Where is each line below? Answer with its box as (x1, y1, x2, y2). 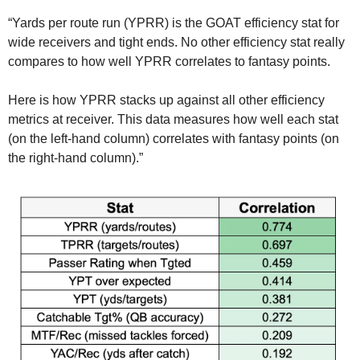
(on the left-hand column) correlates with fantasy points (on (8, 131, 339, 145)
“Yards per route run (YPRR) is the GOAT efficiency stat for (8, 15, 339, 30)
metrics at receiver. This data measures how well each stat (8, 112, 338, 126)
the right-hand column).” (8, 150, 143, 165)
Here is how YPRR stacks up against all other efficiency (8, 92, 325, 107)
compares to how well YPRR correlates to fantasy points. (8, 54, 330, 68)
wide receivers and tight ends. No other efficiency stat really (8, 35, 345, 49)
